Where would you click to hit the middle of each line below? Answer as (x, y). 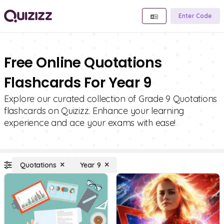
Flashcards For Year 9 (78, 83)
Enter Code (195, 16)
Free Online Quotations (83, 63)
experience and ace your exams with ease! (90, 123)
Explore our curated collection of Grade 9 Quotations (110, 99)
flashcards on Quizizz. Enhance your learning (94, 111)
